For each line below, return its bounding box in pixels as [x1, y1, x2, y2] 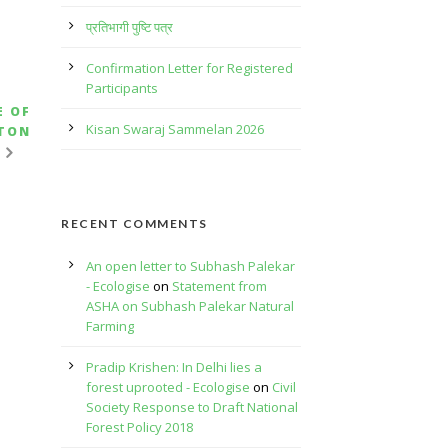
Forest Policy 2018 [86, 418, 193, 436]
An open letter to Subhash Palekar [86, 257, 295, 275]
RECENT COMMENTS [61, 216, 208, 231]
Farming [86, 317, 134, 335]
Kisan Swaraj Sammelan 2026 [86, 120, 264, 138]
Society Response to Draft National [86, 398, 298, 416]
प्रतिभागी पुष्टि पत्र [86, 18, 173, 36]
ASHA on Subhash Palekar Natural [86, 297, 294, 315]
